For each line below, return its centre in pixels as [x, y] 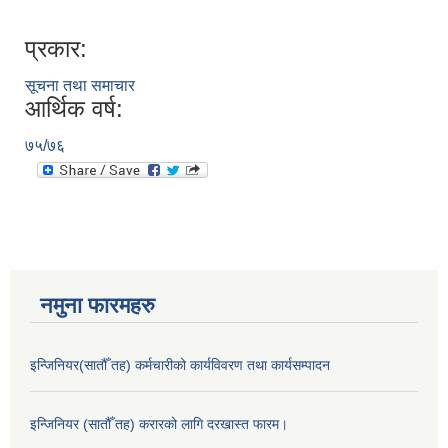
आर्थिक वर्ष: [74, 109]
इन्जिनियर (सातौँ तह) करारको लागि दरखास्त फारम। [159, 424]
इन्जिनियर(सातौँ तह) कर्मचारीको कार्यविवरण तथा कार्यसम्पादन [180, 365]
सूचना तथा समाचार [80, 86]
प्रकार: [56, 49]
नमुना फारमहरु [97, 306]
